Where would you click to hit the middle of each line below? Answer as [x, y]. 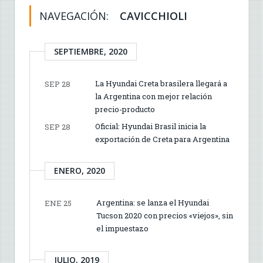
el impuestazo [122, 228]
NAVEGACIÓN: [75, 16]
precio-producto [125, 109]
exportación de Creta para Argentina [162, 139]
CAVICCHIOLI [154, 16]
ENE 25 [58, 203]
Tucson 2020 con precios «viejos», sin [165, 215]
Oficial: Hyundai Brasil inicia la [151, 126]
